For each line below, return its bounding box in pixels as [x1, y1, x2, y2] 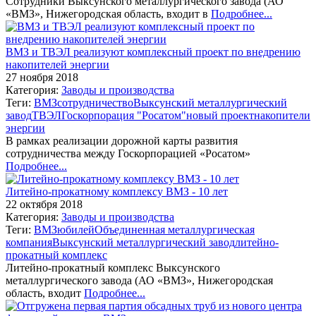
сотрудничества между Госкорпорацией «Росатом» [6, 147, 250, 159]
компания [6, 236, 52, 248]
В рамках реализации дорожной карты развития [6, 134, 238, 147]
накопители [254, 109, 310, 121]
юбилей [57, 223, 95, 236]
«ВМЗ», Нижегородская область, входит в [6, 7, 211, 20]
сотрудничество [57, 96, 133, 109]
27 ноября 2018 [6, 71, 78, 83]
